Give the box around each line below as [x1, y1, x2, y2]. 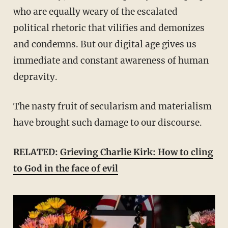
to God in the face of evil [13, 163, 118, 175]
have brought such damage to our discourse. [13, 117, 202, 129]
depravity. [13, 71, 58, 83]
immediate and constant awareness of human [13, 55, 209, 67]
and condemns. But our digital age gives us [13, 39, 196, 50]
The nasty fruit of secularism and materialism [13, 101, 19, 112]
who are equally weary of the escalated [13, 6, 178, 18]
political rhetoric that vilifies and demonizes [13, 22, 205, 34]
